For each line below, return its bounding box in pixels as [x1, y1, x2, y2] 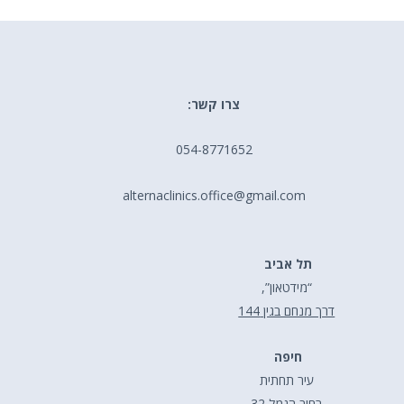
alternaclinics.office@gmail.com [122, 186, 306, 204]
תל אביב [264, 255, 313, 272]
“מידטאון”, [261, 279, 312, 296]
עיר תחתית [259, 371, 314, 389]
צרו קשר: [188, 95, 241, 113]
